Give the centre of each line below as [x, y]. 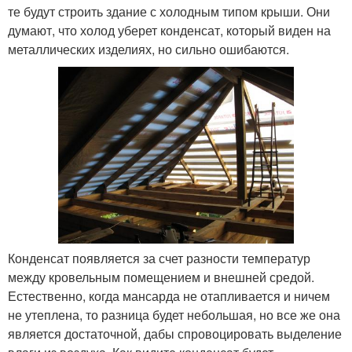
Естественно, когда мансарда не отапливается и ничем [169, 296]
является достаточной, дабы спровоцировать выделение [175, 334]
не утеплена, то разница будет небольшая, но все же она [174, 315]
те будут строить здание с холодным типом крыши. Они [169, 12]
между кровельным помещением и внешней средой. [161, 277]
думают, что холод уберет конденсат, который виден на [169, 31]
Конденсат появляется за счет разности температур [159, 258]
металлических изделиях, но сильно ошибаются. [148, 49]
